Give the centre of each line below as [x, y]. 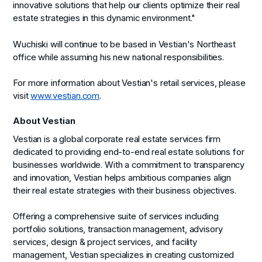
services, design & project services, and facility [105, 242]
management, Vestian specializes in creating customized [124, 255]
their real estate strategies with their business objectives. [125, 191]
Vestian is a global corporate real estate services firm [117, 139]
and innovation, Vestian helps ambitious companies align [122, 178]
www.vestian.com [65, 96]
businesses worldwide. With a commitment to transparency [129, 165]
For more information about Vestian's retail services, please [129, 83]
